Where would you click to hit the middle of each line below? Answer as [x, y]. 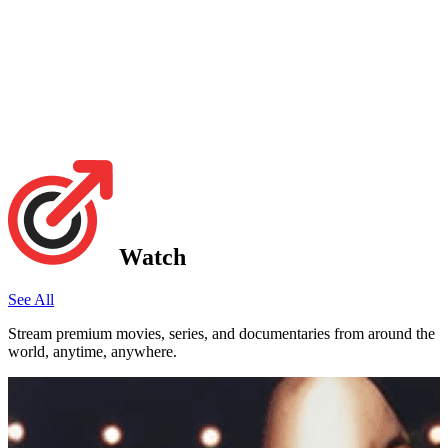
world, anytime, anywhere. [92, 352]
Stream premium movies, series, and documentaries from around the [221, 334]
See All [31, 300]
